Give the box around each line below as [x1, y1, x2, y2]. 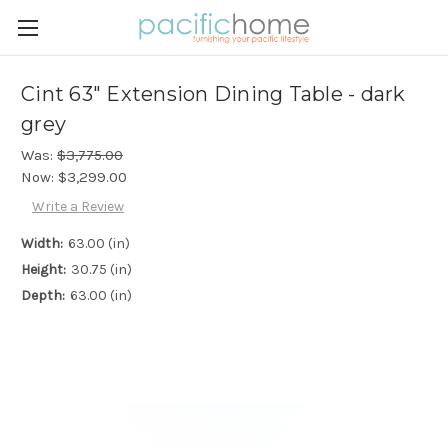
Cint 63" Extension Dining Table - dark [21, 82, 406, 107]
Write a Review [31, 198, 124, 216]
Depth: [21, 287, 65, 305]
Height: [21, 261, 66, 279]
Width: [21, 235, 63, 253]
